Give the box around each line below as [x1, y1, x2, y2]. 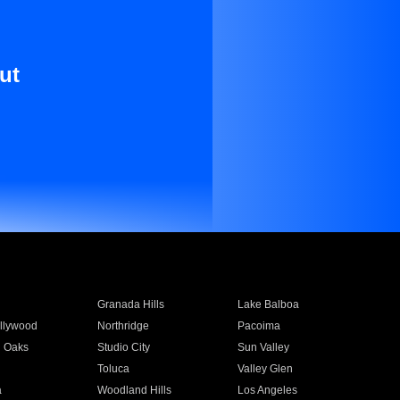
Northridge [96, 320, 149, 332]
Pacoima [237, 320, 281, 332]
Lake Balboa [237, 298, 300, 311]
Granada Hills [96, 298, 164, 311]
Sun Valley [237, 341, 290, 354]
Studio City [96, 341, 150, 354]
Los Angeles [237, 384, 298, 396]
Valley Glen [237, 362, 294, 375]
